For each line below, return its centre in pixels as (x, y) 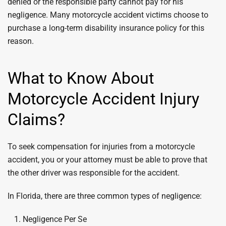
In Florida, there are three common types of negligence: (105, 196)
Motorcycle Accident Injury (103, 99)
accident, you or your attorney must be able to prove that (107, 160)
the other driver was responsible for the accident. (94, 173)
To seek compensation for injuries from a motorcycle (101, 147)
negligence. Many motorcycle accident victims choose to (108, 15)
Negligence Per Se (55, 219)
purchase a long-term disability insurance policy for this (106, 28)
